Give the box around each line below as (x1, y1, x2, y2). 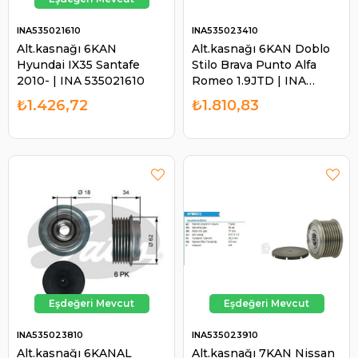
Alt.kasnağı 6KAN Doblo (192, 41, 330, 56)
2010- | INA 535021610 (17, 73, 145, 88)
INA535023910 (192, 328, 258, 340)
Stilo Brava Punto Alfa (192, 57, 316, 72)
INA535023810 (17, 328, 83, 340)
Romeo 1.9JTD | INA (192, 73, 306, 88)
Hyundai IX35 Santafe (17, 57, 140, 72)
